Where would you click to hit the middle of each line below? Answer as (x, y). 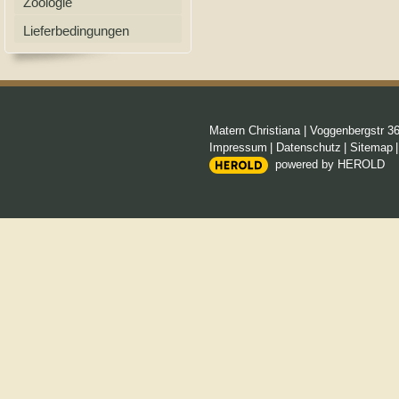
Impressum (238, 147)
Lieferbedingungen (76, 31)
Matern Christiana (255, 130)
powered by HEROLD (330, 164)
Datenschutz (309, 147)
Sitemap (371, 147)
